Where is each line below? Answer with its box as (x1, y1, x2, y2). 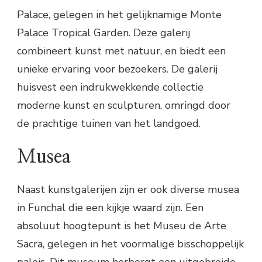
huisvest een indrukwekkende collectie (17, 80, 204, 94)
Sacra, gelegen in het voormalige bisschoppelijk (17, 236, 244, 251)
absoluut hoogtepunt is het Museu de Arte (17, 218, 226, 233)
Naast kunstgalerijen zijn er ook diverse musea (17, 182, 239, 196)
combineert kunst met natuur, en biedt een (17, 43, 226, 58)
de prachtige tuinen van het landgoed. (17, 116, 201, 130)
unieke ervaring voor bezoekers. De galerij (17, 61, 218, 76)
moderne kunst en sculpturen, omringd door (17, 98, 230, 112)
